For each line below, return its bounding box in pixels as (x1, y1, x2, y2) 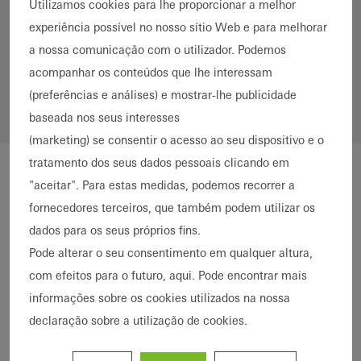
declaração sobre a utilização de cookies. (28, 313, 247, 328)
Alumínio (19, 8, 82, 27)
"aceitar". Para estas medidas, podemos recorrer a (28, 178, 295, 193)
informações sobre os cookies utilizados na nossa (28, 291, 290, 305)
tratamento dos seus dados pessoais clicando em (28, 156, 289, 170)
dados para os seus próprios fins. (28, 223, 201, 238)
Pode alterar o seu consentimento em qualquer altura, (28, 246, 313, 260)
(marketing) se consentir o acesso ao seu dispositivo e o (28, 133, 324, 147)
